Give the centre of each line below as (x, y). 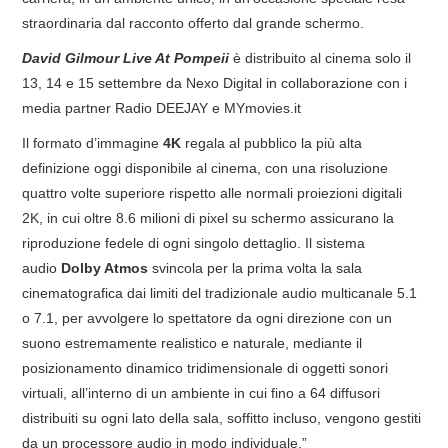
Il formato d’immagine (93, 142)
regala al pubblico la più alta (272, 142)
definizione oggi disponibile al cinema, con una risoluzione (205, 167)
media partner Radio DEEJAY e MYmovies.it (162, 107)
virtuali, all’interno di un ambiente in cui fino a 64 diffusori (201, 392)
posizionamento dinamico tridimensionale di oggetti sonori (205, 367)
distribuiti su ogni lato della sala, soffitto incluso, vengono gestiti (222, 417)
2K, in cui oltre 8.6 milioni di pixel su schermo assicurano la (208, 217)
